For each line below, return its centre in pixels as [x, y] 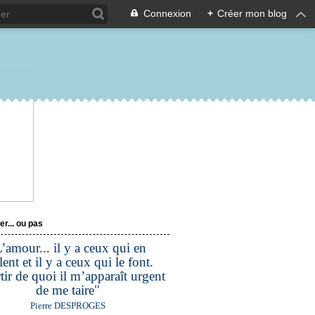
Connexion [167, 13]
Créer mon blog [252, 13]
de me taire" [67, 290]
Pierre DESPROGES [67, 306]
